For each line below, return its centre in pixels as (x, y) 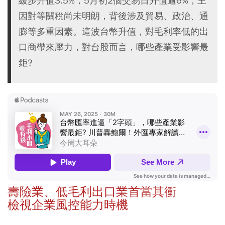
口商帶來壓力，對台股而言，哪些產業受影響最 (114, 47)
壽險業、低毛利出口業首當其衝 (92, 192)
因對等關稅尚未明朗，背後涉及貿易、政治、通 (114, 16)
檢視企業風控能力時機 (68, 205)
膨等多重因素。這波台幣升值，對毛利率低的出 (114, 31)
